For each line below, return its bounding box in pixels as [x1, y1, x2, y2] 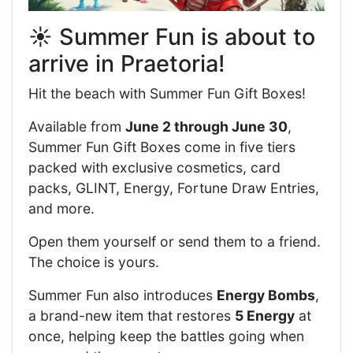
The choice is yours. [28, 253, 159, 270]
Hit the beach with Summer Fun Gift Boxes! [28, 84, 306, 102]
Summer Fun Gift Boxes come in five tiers [28, 138, 295, 155]
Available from [28, 117, 125, 135]
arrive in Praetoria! [28, 49, 225, 77]
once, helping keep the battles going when [28, 327, 304, 344]
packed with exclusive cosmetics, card [28, 158, 281, 176]
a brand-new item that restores [28, 307, 235, 324]
